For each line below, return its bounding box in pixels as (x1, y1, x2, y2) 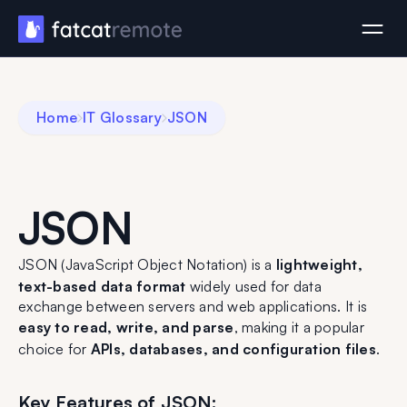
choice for (18, 340, 91, 358)
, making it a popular (233, 318, 364, 336)
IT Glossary (83, 108, 162, 126)
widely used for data (185, 277, 322, 295)
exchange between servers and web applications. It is (18, 297, 367, 315)
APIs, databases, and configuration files (90, 340, 376, 358)
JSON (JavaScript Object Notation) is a (18, 255, 276, 273)
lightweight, (275, 255, 362, 273)
